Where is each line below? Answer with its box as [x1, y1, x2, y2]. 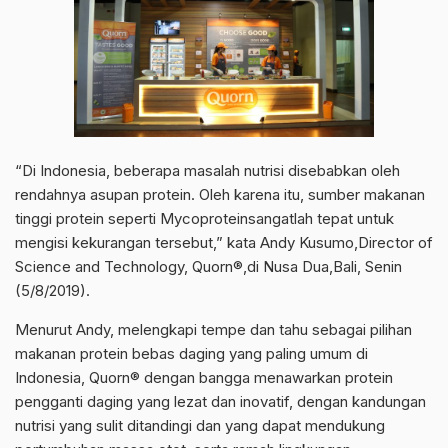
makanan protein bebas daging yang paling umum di [15, 343, 368, 363]
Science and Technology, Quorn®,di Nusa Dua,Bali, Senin [15, 256, 402, 276]
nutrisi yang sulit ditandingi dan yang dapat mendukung [15, 415, 385, 435]
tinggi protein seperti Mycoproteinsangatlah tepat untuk [15, 208, 394, 228]
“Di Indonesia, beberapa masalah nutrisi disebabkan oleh [15, 160, 400, 180]
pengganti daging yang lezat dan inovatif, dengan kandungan [15, 391, 426, 411]
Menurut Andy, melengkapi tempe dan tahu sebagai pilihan [15, 319, 412, 339]
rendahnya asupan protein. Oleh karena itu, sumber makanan [15, 184, 425, 204]
